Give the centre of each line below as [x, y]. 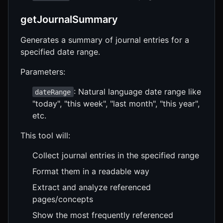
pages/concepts [63, 199]
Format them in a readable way [91, 171]
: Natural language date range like [137, 91]
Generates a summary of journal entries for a [105, 40]
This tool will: [45, 135]
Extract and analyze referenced [92, 187]
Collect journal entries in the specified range [116, 155]
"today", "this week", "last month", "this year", [116, 103]
